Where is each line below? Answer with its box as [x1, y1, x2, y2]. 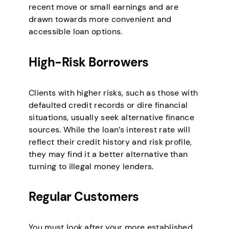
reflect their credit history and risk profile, [29, 136, 192, 147]
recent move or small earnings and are [29, 1, 178, 12]
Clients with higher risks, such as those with [29, 87, 198, 98]
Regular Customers [29, 189, 139, 205]
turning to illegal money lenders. [29, 161, 154, 172]
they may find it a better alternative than [29, 148, 188, 159]
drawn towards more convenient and [29, 13, 172, 25]
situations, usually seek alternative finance [29, 111, 195, 123]
